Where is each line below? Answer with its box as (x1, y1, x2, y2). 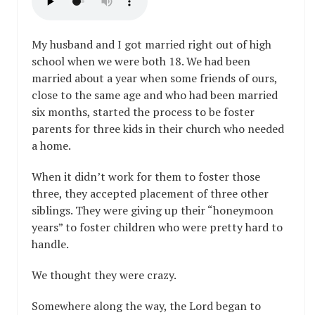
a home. (32, 137, 71, 153)
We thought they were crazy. (32, 266, 176, 283)
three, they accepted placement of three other (32, 185, 269, 201)
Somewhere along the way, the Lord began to (32, 297, 261, 314)
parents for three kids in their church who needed (32, 120, 284, 136)
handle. (32, 236, 69, 252)
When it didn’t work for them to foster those (32, 168, 260, 184)
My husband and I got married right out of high (32, 36, 271, 52)
